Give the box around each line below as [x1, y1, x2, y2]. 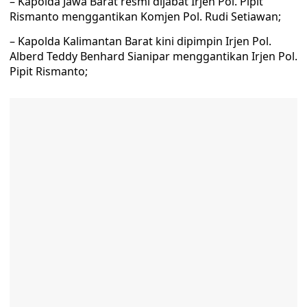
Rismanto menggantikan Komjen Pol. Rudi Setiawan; [10, 9, 281, 24]
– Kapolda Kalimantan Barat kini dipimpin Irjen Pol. [10, 34, 271, 49]
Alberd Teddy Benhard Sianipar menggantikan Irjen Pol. [10, 49, 297, 64]
